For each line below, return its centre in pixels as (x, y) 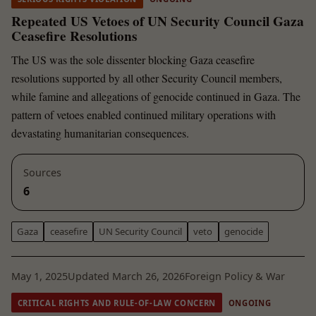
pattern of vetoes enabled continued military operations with (144, 114)
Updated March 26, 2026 (126, 276)
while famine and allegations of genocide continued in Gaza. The (156, 96)
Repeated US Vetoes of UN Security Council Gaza (158, 22)
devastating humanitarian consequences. (100, 133)
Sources (42, 172)
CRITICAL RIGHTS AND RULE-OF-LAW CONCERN (117, 303)
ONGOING (250, 303)
